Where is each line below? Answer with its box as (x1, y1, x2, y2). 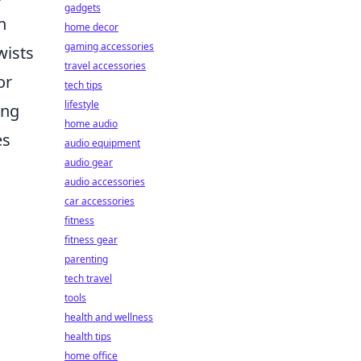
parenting (64, 252, 108, 266)
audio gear (64, 156, 113, 169)
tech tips (64, 78, 102, 92)
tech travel (64, 272, 112, 285)
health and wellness (64, 310, 153, 324)
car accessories (64, 194, 135, 208)
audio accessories (64, 175, 145, 189)
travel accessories (64, 59, 146, 73)
